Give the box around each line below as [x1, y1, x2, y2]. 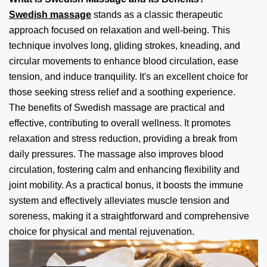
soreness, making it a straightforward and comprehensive [9, 211, 249, 221]
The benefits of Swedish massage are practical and [9, 103, 225, 113]
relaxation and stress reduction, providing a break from [9, 133, 237, 144]
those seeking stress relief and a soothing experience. [9, 87, 235, 97]
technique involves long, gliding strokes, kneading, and [9, 41, 240, 51]
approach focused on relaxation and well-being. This [9, 25, 230, 35]
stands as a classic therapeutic [91, 10, 223, 20]
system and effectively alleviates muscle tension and [9, 195, 229, 206]
